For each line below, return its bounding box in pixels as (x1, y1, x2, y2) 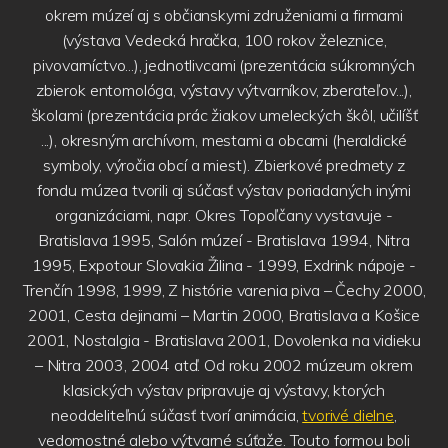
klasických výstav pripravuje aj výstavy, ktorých (62, 379, 386, 400)
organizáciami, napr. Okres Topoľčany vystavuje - (55, 204, 393, 225)
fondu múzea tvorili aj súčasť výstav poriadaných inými (36, 179, 412, 200)
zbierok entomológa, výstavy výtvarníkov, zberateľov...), (35, 79, 413, 100)
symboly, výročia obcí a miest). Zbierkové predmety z (43, 154, 405, 175)
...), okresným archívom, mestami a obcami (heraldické (40, 129, 408, 150)
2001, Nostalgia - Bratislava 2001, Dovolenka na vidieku (26, 329, 422, 350)
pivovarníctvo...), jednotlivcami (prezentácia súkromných (33, 54, 415, 75)
